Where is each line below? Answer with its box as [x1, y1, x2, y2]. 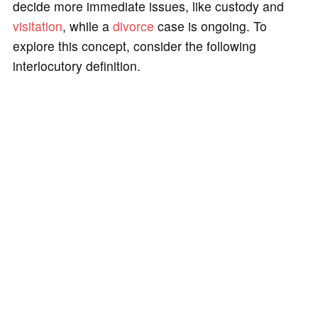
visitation [12, 16, 62, 35]
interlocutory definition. [12, 56, 141, 75]
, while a [62, 16, 113, 35]
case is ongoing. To [153, 16, 267, 35]
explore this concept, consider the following [12, 36, 256, 55]
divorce [112, 16, 154, 35]
